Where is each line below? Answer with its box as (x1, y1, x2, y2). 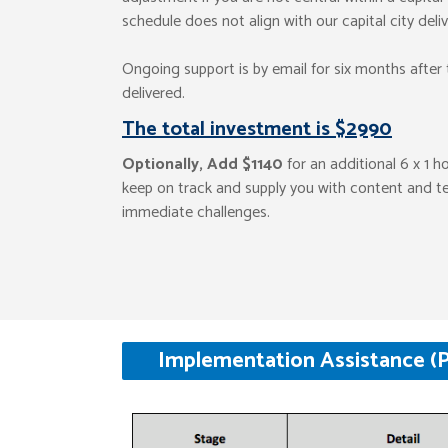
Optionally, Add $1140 (122, 151, 283, 178)
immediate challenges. (122, 199, 270, 226)
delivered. (122, 80, 185, 107)
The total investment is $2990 (122, 113, 392, 146)
